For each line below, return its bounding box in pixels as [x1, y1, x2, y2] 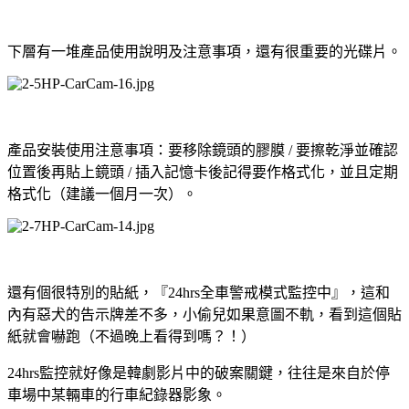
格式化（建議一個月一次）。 [7, 185, 197, 202]
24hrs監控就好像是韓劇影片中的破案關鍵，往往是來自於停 [7, 364, 390, 381]
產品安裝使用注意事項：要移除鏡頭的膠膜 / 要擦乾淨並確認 [7, 142, 398, 158]
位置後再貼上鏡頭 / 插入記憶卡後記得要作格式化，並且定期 [7, 163, 398, 180]
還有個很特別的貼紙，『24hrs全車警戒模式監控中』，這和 [7, 284, 390, 300]
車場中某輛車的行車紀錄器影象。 [7, 386, 226, 403]
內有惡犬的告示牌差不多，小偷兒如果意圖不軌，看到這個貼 [7, 306, 402, 322]
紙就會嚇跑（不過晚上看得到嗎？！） [7, 328, 256, 344]
